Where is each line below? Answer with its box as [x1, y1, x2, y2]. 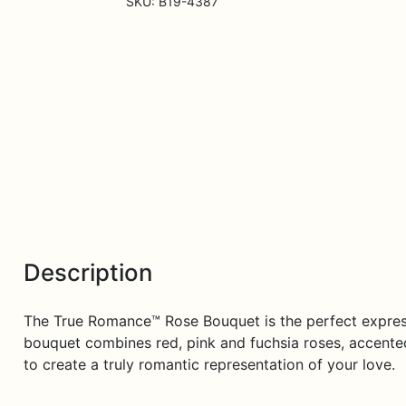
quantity [124, 10, 181, 29]
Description [23, 258, 152, 287]
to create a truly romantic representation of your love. [23, 355, 395, 374]
